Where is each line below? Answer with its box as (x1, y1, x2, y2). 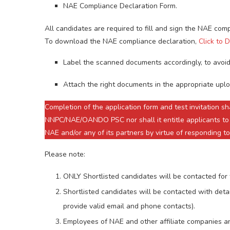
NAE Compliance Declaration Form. (63, 1, 177, 11)
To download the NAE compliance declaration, (45, 36, 199, 47)
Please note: (45, 149, 85, 160)
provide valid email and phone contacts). (63, 201, 195, 212)
